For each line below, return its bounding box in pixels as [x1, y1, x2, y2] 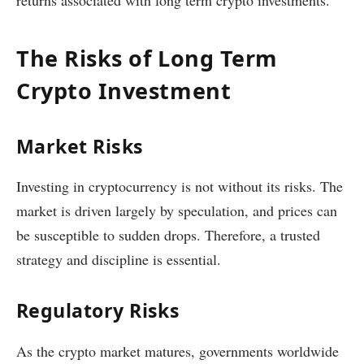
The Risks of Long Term [16, 42, 278, 73]
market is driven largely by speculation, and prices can [16, 201, 337, 221]
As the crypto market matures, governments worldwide [16, 340, 339, 361]
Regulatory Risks [16, 297, 180, 324]
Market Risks [16, 132, 144, 159]
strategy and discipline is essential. [16, 249, 221, 270]
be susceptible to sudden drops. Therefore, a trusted [16, 225, 320, 245]
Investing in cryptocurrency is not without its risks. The [16, 176, 343, 197]
